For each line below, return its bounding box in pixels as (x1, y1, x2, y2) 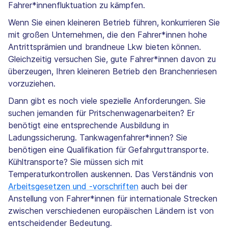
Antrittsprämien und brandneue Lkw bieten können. (8, 42, 201, 52)
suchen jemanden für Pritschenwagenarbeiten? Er (8, 108, 194, 119)
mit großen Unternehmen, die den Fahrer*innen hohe (8, 30, 207, 40)
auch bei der (138, 181, 187, 192)
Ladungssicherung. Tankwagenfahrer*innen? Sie (8, 132, 187, 143)
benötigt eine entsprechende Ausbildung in (8, 120, 169, 131)
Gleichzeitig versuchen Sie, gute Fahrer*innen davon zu (8, 54, 216, 65)
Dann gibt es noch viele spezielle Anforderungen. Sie (8, 96, 206, 106)
